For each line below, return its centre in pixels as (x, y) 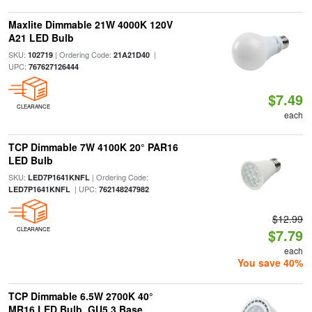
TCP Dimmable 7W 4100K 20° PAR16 (93, 147)
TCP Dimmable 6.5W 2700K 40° (80, 296)
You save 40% (271, 263)
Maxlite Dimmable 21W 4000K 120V (90, 24)
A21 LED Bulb (41, 38)
